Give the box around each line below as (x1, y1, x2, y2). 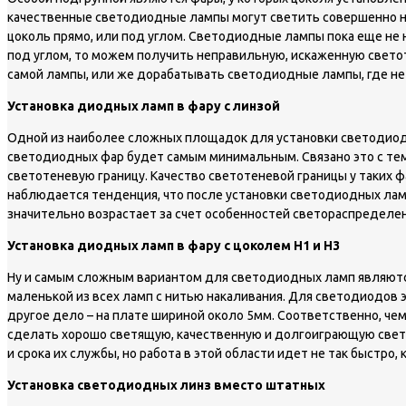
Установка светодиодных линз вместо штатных (7, 378, 325, 393)
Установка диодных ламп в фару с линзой (7, 99, 280, 114)
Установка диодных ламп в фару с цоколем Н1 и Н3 (7, 238, 340, 254)
